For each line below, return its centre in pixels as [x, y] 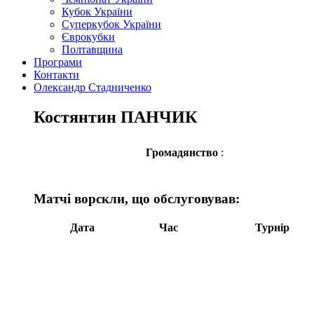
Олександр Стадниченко [93, 87]
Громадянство [183, 152]
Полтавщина [92, 49]
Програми [58, 62]
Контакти [56, 75]
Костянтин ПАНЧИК [115, 117]
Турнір [272, 228]
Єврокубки [88, 37]
